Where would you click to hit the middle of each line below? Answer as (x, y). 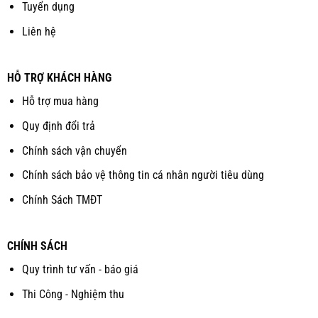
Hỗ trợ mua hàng (60, 102)
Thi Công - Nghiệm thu (73, 294)
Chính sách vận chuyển (74, 150)
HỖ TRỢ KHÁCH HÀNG (59, 78)
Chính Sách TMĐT (62, 199)
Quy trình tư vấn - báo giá (80, 270)
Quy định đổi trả (58, 126)
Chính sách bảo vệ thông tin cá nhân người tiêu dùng (143, 175)
